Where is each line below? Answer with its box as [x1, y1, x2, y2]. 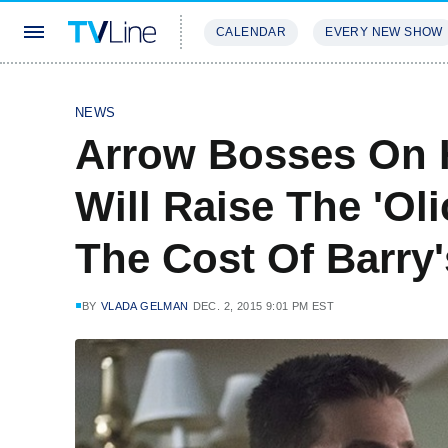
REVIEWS [310, 84, 375, 99]
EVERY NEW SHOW [325, 25, 443, 39]
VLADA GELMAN [100, 300, 189, 312]
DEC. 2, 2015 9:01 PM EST [192, 300, 335, 312]
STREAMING [204, 84, 286, 99]
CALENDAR [216, 25, 287, 39]
